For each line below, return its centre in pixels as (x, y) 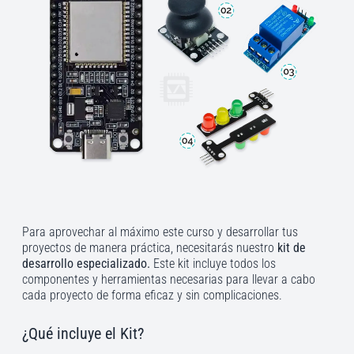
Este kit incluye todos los (215, 263)
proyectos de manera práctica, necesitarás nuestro (150, 247)
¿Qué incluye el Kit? (83, 333)
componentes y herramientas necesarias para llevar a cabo (169, 279)
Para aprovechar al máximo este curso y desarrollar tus (160, 232)
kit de (292, 247)
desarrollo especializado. (88, 263)
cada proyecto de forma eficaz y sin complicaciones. (152, 295)
